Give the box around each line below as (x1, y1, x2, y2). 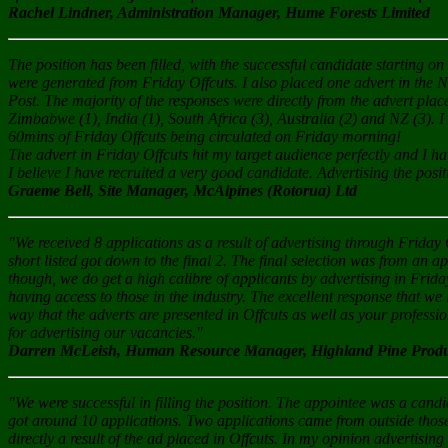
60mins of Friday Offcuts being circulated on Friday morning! (8, 128, 401, 146)
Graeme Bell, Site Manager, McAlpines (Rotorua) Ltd (8, 182, 357, 200)
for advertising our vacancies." (8, 324, 203, 342)
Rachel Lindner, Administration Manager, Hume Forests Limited (8, 4, 430, 22)
